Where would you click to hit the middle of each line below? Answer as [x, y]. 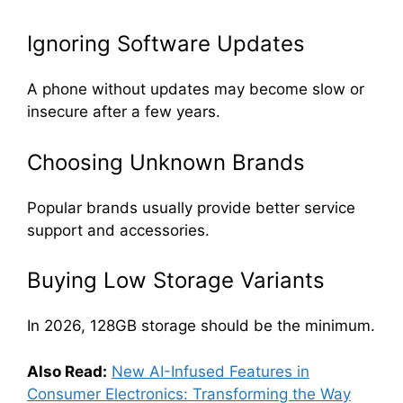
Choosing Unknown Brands [166, 162]
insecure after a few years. [124, 112]
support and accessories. [118, 230]
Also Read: [67, 371]
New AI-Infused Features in [210, 371]
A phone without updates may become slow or [196, 90]
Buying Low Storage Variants [176, 281]
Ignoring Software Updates [166, 44]
